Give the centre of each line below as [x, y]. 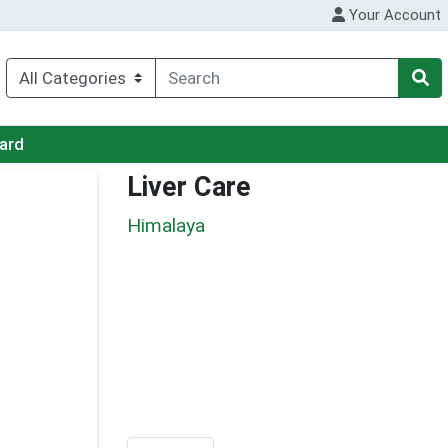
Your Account [393, 15]
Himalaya [166, 225]
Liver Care [189, 187]
